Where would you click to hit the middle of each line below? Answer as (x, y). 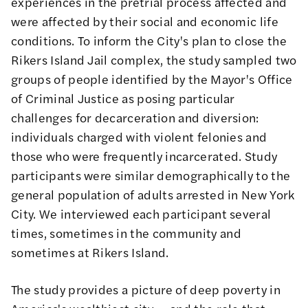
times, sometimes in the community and (126, 233)
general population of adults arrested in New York (153, 195)
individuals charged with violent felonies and (139, 137)
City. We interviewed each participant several (141, 214)
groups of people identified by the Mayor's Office (152, 79)
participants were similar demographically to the (151, 175)
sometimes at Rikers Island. (90, 252)
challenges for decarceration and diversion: (135, 118)
